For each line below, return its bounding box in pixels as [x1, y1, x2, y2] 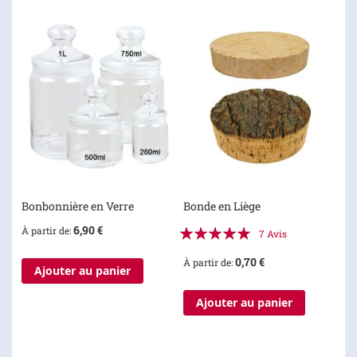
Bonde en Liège [182, 198, 261, 214]
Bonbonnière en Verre [22, 198, 134, 214]
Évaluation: [178, 222, 238, 237]
